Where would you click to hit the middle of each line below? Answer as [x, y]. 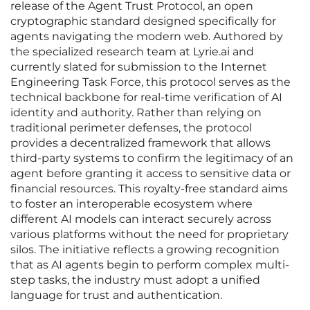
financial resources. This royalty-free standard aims [149, 189]
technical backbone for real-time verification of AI [146, 98]
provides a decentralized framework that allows [140, 143]
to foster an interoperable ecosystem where [131, 204]
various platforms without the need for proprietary [149, 235]
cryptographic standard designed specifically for [143, 21]
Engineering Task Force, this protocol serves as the [151, 82]
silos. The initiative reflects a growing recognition [145, 250]
